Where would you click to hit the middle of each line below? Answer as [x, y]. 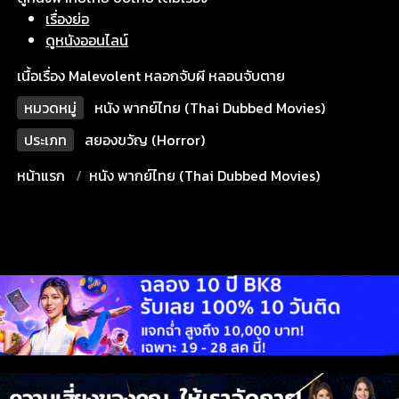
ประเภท [46, 140]
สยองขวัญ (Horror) [145, 140]
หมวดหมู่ [51, 108]
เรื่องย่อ [68, 19]
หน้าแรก [41, 175]
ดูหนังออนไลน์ [87, 40]
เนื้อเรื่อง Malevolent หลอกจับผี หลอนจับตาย [151, 76]
